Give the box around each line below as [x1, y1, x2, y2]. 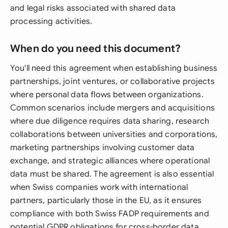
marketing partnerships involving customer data [10, 142, 195, 153]
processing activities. [10, 16, 93, 26]
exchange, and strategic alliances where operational [10, 156, 210, 166]
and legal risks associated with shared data [10, 3, 176, 13]
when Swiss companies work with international [10, 182, 188, 192]
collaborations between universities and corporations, [10, 129, 218, 139]
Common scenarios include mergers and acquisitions [10, 103, 215, 113]
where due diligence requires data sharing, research [10, 116, 210, 126]
